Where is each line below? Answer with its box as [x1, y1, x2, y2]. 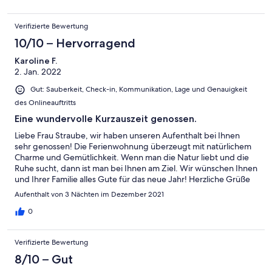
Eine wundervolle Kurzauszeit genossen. [15, 112, 197, 124]
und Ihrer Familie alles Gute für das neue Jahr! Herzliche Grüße [15, 173, 250, 185]
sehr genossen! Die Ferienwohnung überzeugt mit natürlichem [15, 140, 251, 152]
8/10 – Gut [15, 251, 73, 267]
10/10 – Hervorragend [15, 36, 135, 51]
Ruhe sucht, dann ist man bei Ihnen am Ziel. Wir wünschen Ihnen [15, 162, 257, 174]
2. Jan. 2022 [15, 66, 61, 78]
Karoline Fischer [15, 184, 74, 195]
